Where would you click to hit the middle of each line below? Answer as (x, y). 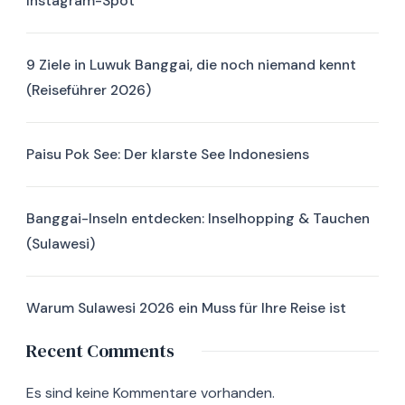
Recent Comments (100, 351)
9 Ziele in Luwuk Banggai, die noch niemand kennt (191, 65)
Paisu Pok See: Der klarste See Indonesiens (168, 155)
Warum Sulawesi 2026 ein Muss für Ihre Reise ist (186, 308)
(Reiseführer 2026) (89, 90)
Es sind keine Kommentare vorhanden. (151, 393)
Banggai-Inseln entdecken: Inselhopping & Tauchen (198, 219)
